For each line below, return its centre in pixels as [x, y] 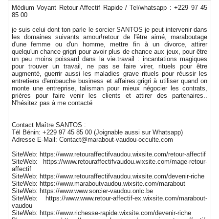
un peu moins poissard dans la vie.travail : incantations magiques [109, 59]
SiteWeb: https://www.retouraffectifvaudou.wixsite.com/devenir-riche [108, 176]
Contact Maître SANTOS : [49, 125]
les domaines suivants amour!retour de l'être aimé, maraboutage [109, 37]
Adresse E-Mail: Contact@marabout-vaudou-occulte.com [92, 139]
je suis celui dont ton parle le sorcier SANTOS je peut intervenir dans [109, 29]
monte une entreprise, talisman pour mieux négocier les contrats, [109, 88]
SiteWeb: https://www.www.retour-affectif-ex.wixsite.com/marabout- [109, 198]
